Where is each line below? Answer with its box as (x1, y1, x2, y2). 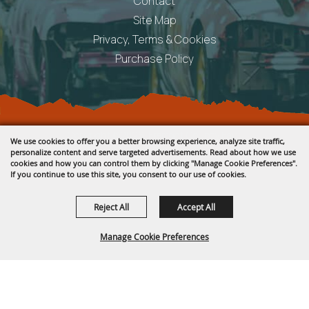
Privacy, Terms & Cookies (92, 32, 217, 48)
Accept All (177, 201, 215, 212)
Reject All (94, 201, 129, 212)
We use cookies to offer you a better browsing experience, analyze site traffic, (10, 136, 285, 146)
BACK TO (11, 286, 68, 299)
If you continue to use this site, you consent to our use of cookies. (10, 169, 246, 179)
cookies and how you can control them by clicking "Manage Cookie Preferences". (10, 158, 297, 168)
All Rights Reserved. (112, 143, 197, 157)
